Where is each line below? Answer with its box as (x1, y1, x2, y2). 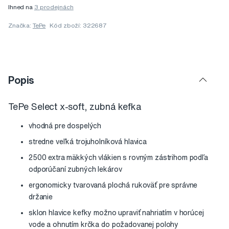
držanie (29, 193, 53, 201)
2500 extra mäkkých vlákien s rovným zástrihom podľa (29, 154, 208, 162)
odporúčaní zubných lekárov (29, 166, 122, 173)
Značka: (8, 22, 33, 29)
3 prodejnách (34, 4, 74, 11)
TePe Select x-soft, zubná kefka (8, 102, 142, 111)
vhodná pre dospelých (29, 122, 102, 130)
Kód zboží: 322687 (50, 22, 107, 29)
